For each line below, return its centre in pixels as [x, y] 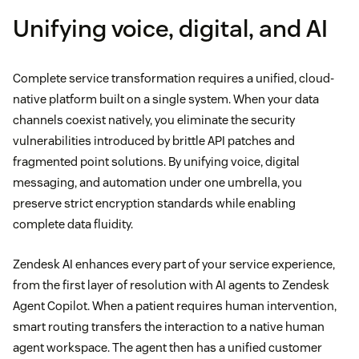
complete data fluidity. [73, 224]
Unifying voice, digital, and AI [170, 28]
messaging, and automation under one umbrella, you [157, 182]
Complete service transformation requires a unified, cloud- [173, 78]
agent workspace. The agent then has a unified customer [167, 347]
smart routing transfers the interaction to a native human [169, 326]
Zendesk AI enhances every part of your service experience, [174, 264]
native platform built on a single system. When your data [166, 99]
